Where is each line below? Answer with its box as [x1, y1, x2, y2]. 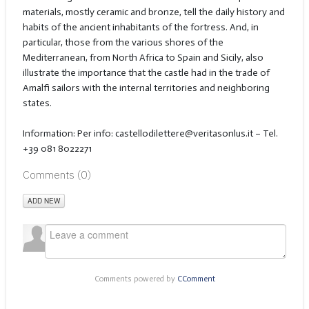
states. [22, 97, 52, 110]
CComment [177, 274, 215, 284]
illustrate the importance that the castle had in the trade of [22, 67, 270, 79]
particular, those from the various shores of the [22, 37, 223, 49]
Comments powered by [94, 274, 177, 284]
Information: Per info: [22, 128, 115, 140]
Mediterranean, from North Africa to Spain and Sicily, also [22, 52, 263, 64]
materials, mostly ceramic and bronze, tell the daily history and [22, 6, 285, 19]
